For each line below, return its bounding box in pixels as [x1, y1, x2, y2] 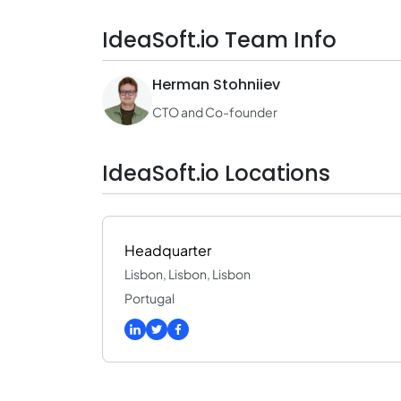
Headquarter [124, 241, 211, 260]
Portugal [124, 290, 175, 306]
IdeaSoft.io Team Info [102, 25, 337, 55]
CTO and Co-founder [152, 104, 277, 120]
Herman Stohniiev [152, 74, 280, 95]
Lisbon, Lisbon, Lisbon [124, 266, 251, 282]
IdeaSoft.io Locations [102, 158, 330, 188]
